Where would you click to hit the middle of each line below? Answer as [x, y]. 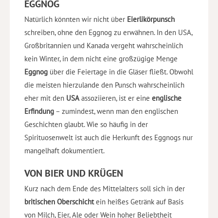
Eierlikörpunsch [151, 19]
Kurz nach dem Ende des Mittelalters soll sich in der [105, 189]
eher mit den [45, 98]
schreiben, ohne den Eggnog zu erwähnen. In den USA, [108, 33]
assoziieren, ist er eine [116, 98]
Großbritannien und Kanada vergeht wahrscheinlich [104, 46]
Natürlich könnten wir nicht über [76, 19]
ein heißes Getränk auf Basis [139, 202]
